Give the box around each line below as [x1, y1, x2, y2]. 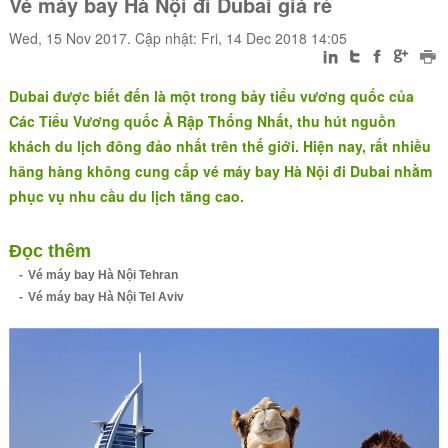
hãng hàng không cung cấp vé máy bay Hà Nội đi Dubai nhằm [8, 161, 432, 181]
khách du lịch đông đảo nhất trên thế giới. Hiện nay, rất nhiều [8, 136, 431, 156]
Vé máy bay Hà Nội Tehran [27, 268, 178, 282]
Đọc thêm [8, 241, 91, 261]
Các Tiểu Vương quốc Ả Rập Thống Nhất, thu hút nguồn [8, 111, 396, 131]
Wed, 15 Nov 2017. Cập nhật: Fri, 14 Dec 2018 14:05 [8, 28, 347, 48]
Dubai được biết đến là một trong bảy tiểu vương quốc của [8, 86, 414, 106]
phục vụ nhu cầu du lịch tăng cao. [8, 186, 244, 206]
